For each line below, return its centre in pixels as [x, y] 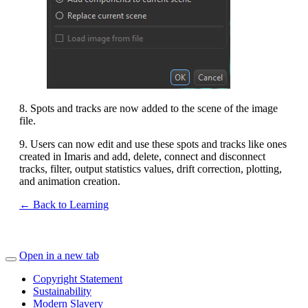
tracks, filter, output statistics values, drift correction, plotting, [151, 168]
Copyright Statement [78, 278]
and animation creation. [71, 181]
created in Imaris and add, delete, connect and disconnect [142, 156]
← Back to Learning [64, 204]
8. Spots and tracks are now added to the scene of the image [148, 108]
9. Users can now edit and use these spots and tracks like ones [153, 144]
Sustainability [62, 291]
